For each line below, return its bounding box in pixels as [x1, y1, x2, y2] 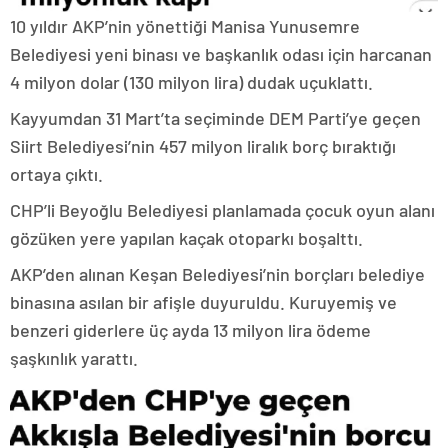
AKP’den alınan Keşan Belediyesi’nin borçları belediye [10, 263, 425, 286]
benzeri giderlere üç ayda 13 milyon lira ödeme [10, 319, 371, 342]
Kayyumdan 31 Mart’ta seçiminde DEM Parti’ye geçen [10, 107, 421, 130]
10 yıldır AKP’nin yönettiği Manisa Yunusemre [10, 15, 360, 38]
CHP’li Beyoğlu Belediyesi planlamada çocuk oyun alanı [10, 199, 435, 222]
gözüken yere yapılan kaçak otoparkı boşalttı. [10, 227, 363, 250]
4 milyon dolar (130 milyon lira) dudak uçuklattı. [10, 71, 373, 94]
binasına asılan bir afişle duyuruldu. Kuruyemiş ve [10, 291, 397, 314]
